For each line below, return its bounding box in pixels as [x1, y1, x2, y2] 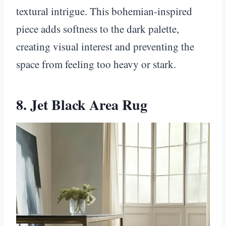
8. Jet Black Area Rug [16, 94, 147, 115]
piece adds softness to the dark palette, [16, 21, 179, 36]
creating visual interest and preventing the [16, 39, 194, 53]
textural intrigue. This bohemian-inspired [16, 4, 192, 18]
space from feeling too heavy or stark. [16, 56, 176, 71]
